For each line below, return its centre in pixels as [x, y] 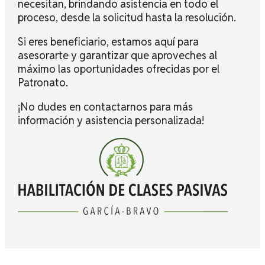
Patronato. [43, 83]
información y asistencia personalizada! [111, 121]
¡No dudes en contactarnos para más [105, 107]
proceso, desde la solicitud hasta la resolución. [127, 18]
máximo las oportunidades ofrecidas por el [118, 69]
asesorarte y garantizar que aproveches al [117, 56]
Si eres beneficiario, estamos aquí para [108, 42]
